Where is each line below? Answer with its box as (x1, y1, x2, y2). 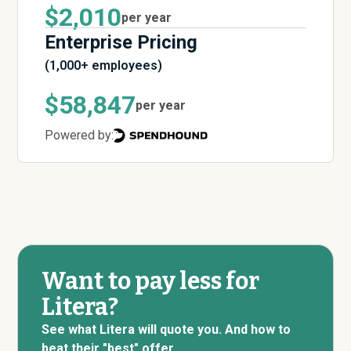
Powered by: (45, 128, 114, 143)
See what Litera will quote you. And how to (42, 322, 291, 337)
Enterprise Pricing (45, 31, 198, 53)
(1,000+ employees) (45, 58, 163, 73)
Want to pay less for (42, 267, 260, 295)
